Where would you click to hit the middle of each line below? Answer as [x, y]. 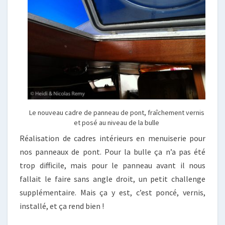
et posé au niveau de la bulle [117, 123]
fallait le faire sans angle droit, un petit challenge [113, 179]
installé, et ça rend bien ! [62, 206]
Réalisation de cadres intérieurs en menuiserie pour [113, 138]
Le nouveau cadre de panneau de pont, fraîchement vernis [117, 113]
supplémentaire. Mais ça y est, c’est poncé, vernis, [113, 192]
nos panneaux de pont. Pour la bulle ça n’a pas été [113, 152]
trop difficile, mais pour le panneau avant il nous [113, 165]
